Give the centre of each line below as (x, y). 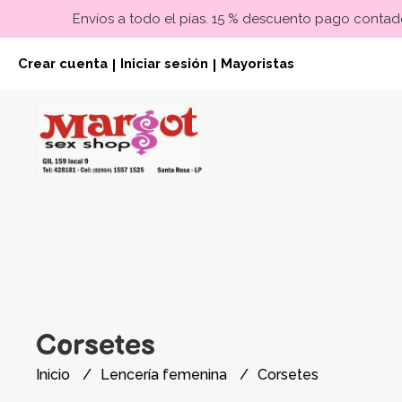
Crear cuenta (63, 63)
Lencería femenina (166, 375)
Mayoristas (258, 63)
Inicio (55, 375)
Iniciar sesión (164, 63)
